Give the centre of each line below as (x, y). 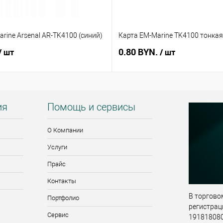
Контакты (61, 181)
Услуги (57, 147)
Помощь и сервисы (91, 107)
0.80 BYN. (139, 52)
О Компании (65, 130)
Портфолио (63, 198)
